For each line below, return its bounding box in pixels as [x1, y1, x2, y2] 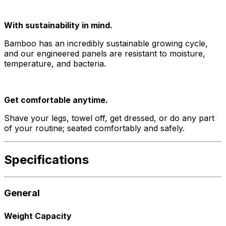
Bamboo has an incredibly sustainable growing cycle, [4, 38, 208, 48]
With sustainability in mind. [4, 20, 112, 30]
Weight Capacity [4, 211, 72, 221]
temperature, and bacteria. [4, 58, 106, 69]
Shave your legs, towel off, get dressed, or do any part [4, 112, 214, 123]
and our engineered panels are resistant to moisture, [4, 48, 205, 59]
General [4, 187, 40, 199]
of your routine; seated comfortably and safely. [4, 123, 185, 133]
